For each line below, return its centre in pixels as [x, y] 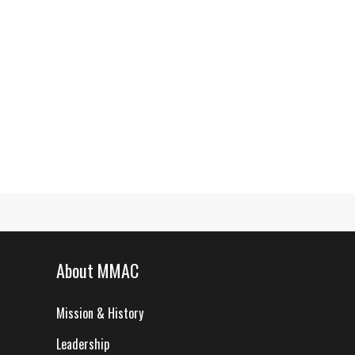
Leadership [83, 344]
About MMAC [97, 270]
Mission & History [100, 313]
